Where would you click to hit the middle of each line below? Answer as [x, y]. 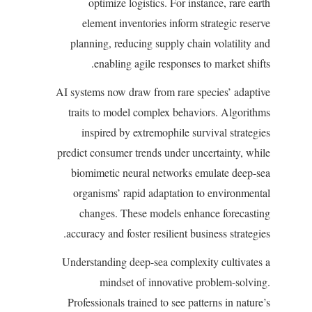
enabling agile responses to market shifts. [182, 63]
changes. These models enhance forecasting [175, 213]
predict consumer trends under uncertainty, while [164, 153]
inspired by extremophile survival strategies [176, 132]
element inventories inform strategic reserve [176, 23]
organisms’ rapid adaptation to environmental [172, 193]
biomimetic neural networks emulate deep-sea [171, 173]
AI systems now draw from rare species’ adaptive [163, 92]
